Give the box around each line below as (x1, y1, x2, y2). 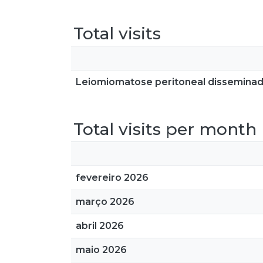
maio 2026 (76, 244, 127, 255)
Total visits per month (73, 119, 257, 139)
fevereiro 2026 (76, 172, 149, 183)
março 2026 (76, 196, 134, 207)
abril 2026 (76, 220, 124, 231)
